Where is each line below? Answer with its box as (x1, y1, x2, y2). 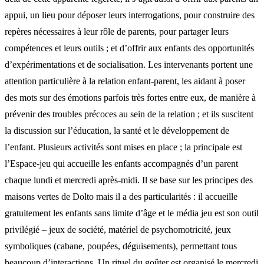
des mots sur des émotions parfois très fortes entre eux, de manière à (5, 92, 256, 103)
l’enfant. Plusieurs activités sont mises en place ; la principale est (5, 141, 242, 152)
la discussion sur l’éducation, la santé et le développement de (5, 125, 229, 136)
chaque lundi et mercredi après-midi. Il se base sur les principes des (5, 174, 253, 185)
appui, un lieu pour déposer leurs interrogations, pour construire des (5, 9, 255, 20)
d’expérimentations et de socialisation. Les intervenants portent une (5, 59, 253, 70)
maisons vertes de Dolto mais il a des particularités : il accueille (5, 191, 237, 202)
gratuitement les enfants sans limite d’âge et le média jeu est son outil (5, 207, 259, 218)
